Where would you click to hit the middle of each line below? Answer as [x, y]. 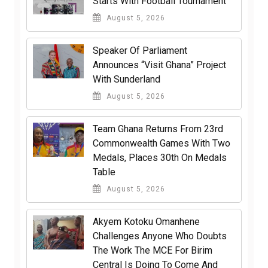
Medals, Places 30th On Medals [160, 158]
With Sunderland [127, 80]
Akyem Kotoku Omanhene [146, 222]
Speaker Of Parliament [140, 51]
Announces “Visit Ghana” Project [159, 65]
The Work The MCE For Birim [153, 251]
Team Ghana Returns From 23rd [158, 129]
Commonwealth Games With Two [162, 144]
